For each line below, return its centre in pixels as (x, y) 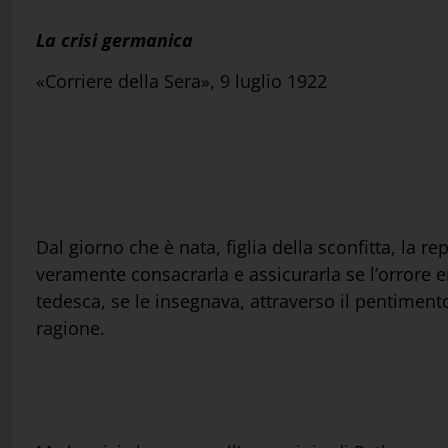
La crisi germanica (114, 39)
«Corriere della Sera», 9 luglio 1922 (181, 81)
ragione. (70, 327)
